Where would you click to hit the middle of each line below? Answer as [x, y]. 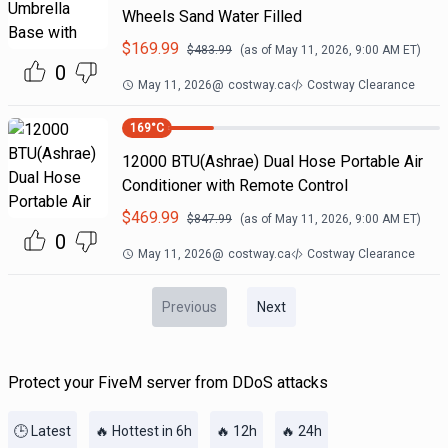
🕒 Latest [42, 431]
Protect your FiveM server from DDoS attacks [168, 382]
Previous [189, 307]
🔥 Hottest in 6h [143, 431]
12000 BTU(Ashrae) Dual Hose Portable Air [272, 161]
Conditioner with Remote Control [234, 185]
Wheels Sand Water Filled [211, 16]
